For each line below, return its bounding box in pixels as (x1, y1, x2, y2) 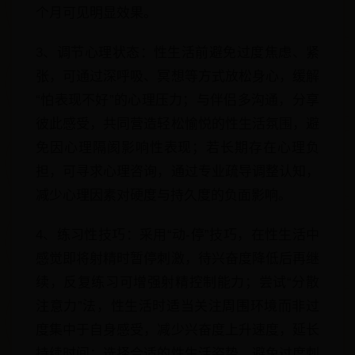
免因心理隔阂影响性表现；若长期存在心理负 (36, 140, 319, 155)
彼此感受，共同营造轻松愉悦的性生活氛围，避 (36, 116, 319, 132)
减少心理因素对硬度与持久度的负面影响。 (36, 188, 292, 203)
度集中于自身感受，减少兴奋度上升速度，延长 (36, 323, 319, 338)
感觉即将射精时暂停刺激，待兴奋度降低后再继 (36, 251, 319, 266)
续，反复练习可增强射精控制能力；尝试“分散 (36, 275, 319, 290)
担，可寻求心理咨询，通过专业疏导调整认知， (36, 164, 319, 179)
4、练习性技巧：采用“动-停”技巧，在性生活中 (36, 227, 319, 242)
